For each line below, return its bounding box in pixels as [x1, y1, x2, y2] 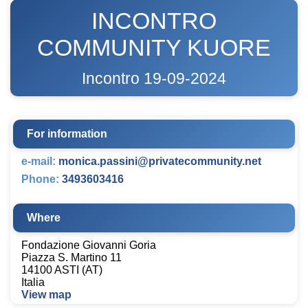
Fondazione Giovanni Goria [21, 239, 156, 251]
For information [27, 128, 107, 140]
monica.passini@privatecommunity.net [58, 155, 261, 167]
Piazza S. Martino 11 [21, 252, 122, 263]
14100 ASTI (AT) [21, 264, 102, 276]
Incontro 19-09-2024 [82, 69, 226, 87]
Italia [21, 276, 45, 288]
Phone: [21, 173, 59, 185]
